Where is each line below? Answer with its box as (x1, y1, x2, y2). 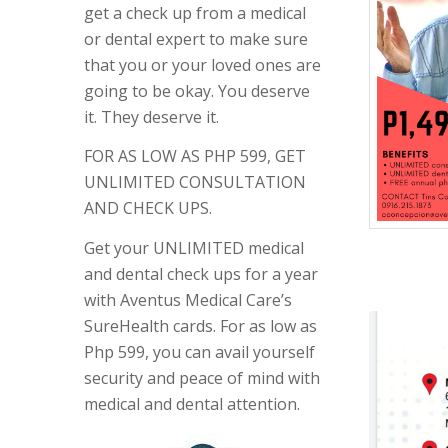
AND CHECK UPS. (83, 197, 212, 220)
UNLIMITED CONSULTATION (83, 171, 306, 194)
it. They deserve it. (83, 105, 219, 128)
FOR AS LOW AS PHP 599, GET (83, 145, 306, 168)
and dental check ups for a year (83, 262, 318, 285)
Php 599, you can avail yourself (83, 340, 315, 363)
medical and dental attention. (83, 392, 300, 415)
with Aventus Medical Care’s (83, 288, 292, 311)
